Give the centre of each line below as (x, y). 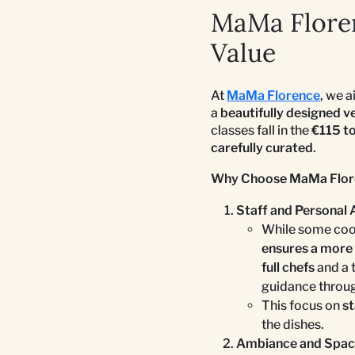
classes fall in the (261, 130)
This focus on (302, 305)
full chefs (288, 267)
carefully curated (262, 147)
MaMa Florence (273, 95)
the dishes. (293, 324)
